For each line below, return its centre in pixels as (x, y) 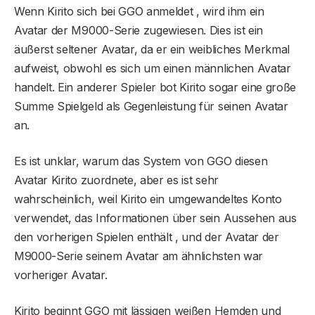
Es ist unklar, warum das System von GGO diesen (141, 161)
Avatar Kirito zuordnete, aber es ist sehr (116, 180)
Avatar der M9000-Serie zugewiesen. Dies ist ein (139, 30)
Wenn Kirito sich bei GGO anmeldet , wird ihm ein (139, 11)
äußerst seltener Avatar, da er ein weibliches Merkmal (152, 49)
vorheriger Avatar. (61, 275)
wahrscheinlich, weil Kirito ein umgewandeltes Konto (148, 199)
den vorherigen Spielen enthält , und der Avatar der (147, 237)
